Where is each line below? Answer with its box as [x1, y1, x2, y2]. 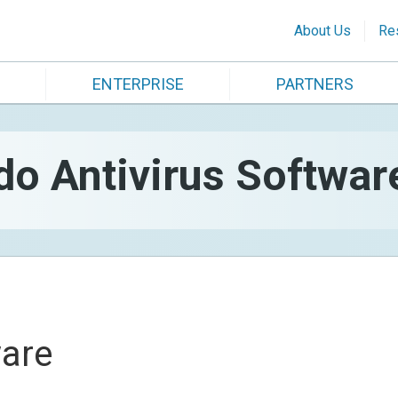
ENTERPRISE [92, 75, 184, 93]
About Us [294, 22, 351, 39]
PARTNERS [276, 75, 354, 93]
